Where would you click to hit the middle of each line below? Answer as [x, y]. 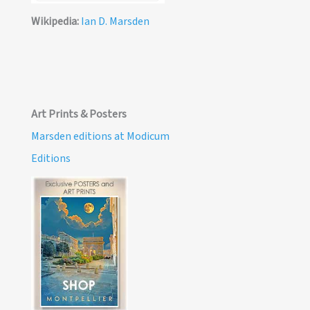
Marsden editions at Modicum [100, 137]
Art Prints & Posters [79, 115]
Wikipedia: [55, 22]
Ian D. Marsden [115, 22]
